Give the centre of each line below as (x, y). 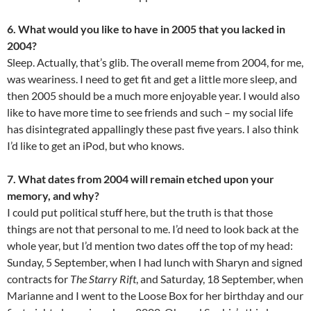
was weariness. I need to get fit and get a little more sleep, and (152, 79)
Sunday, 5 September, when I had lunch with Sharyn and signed (155, 262)
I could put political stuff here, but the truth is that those (140, 212)
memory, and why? (53, 196)
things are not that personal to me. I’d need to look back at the (153, 229)
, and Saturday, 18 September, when (220, 279)
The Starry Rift (103, 279)
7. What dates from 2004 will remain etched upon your (141, 179)
